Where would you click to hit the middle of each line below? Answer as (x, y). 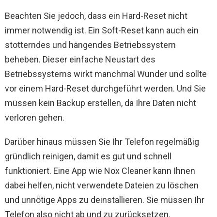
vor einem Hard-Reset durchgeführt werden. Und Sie (105, 89)
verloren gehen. (35, 118)
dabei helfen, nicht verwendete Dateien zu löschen (102, 186)
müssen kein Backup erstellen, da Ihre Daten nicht (101, 103)
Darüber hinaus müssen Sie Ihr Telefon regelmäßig (102, 142)
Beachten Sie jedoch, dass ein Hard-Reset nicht (96, 16)
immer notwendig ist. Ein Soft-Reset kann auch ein (102, 31)
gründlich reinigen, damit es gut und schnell (88, 156)
